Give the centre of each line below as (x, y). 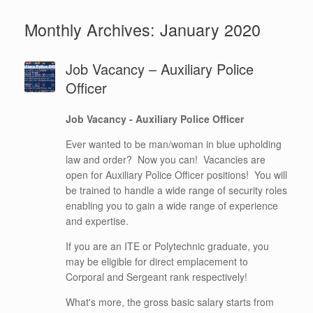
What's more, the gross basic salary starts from (169, 302)
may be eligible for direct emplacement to (156, 261)
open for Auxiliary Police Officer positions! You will (176, 175)
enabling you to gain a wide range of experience (172, 205)
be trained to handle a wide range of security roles (176, 190)
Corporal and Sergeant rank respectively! (156, 277)
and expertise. (97, 221)
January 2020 (210, 29)
